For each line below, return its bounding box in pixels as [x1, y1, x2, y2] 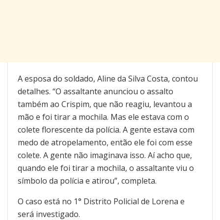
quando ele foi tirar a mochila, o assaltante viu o [18, 163, 194, 174]
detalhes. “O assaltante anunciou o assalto [18, 86, 173, 97]
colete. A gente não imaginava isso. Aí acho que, [18, 150, 192, 161]
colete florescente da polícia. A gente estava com [18, 124, 194, 136]
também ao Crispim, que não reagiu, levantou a [18, 99, 192, 110]
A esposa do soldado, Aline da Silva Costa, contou [18, 73, 198, 84]
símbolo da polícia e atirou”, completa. [18, 175, 157, 187]
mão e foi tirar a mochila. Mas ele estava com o [18, 111, 189, 123]
